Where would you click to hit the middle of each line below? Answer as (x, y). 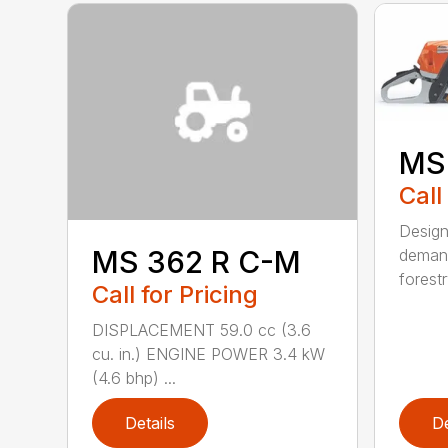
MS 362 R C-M (197, 262)
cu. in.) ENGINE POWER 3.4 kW (209, 354)
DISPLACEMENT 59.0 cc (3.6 (202, 330)
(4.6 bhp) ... (134, 378)
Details (150, 423)
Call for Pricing (175, 295)
